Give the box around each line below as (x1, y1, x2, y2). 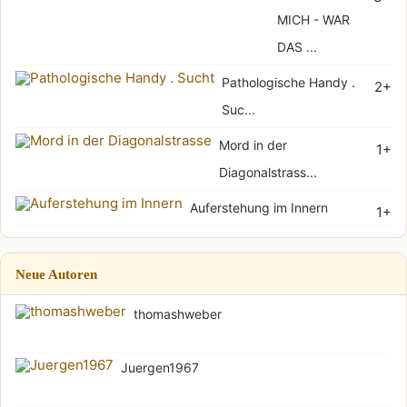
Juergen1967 (121, 359, 199, 375)
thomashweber (134, 305, 222, 322)
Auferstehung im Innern (190, 199, 328, 215)
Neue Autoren (15, 265, 97, 282)
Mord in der (219, 136, 287, 153)
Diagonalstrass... (219, 164, 317, 180)
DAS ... (277, 38, 317, 55)
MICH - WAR (277, 11, 350, 27)
